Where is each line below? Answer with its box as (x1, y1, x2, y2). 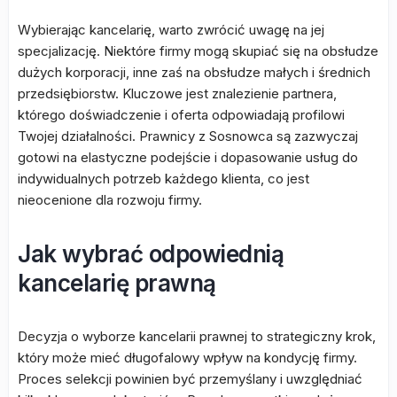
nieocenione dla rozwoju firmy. (18, 191, 202, 208)
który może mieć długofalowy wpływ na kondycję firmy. (18, 349, 357, 366)
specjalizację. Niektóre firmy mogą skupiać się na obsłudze (18, 43, 378, 59)
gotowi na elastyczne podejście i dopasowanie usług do (18, 149, 358, 166)
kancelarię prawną (18, 269, 216, 297)
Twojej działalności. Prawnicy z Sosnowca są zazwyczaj (18, 128, 358, 144)
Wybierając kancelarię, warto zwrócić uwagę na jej (18, 21, 324, 38)
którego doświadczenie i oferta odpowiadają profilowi (18, 106, 345, 123)
